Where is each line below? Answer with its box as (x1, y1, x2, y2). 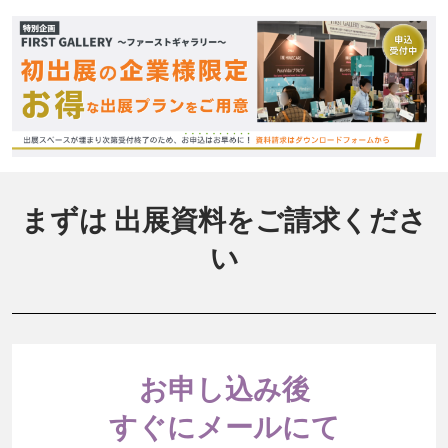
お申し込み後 (138, 373, 310, 407)
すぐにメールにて (108, 411, 340, 445)
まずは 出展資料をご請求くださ (21, 204, 427, 238)
